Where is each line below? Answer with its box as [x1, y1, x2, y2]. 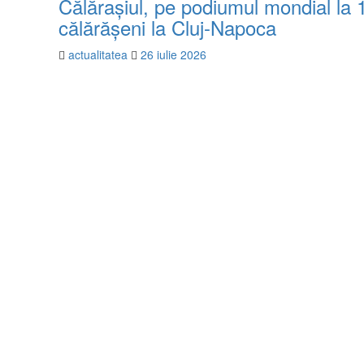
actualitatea [68, 45, 131, 63]
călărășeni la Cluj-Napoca [58, 12, 276, 41]
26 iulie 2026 [141, 45, 206, 63]
